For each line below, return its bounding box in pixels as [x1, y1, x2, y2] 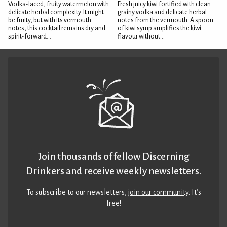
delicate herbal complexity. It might [8, 8, 104, 16]
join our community [128, 187, 188, 196]
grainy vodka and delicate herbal [118, 8, 207, 16]
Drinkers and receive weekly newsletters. [26, 165, 201, 176]
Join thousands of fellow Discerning [37, 150, 190, 162]
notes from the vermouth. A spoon [118, 16, 213, 24]
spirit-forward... [8, 32, 51, 40]
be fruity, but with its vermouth [8, 16, 91, 24]
